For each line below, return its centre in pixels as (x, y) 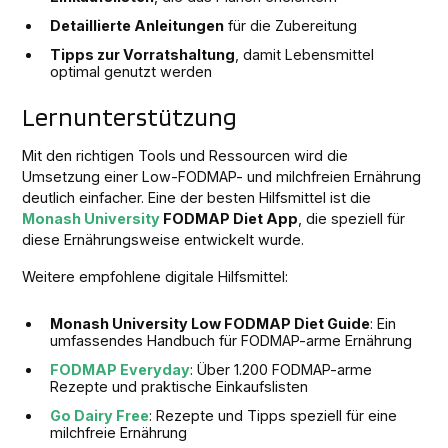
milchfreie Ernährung (119, 432)
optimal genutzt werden (131, 71)
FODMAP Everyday (120, 369)
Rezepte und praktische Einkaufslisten (179, 386)
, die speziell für (352, 218)
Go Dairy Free (100, 415)
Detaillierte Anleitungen (137, 25)
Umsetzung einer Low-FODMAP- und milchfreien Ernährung (222, 176)
